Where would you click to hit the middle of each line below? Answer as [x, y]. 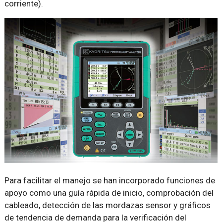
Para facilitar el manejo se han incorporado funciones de [110, 181]
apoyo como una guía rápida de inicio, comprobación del [109, 193]
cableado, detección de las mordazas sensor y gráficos [107, 205]
